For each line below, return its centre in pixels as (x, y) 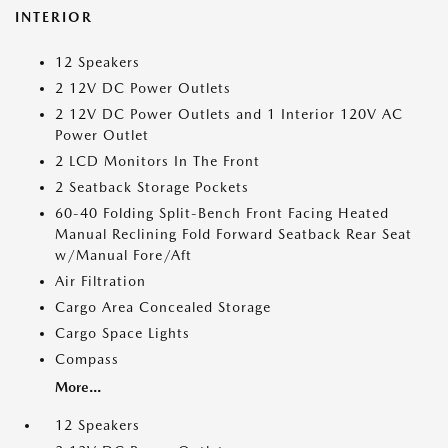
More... (78, 387)
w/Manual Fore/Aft (123, 255)
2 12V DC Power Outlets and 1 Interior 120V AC (229, 114)
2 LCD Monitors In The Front (157, 161)
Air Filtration (100, 281)
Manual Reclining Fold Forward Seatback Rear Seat (233, 234)
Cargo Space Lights (122, 333)
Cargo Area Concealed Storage (163, 307)
